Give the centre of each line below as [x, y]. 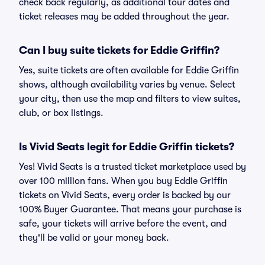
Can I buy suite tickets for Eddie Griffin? [119, 50]
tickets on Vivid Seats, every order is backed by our [125, 195]
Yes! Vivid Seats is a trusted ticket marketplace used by [132, 167]
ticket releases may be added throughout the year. [124, 17]
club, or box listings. [61, 113]
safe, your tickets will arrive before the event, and [123, 224]
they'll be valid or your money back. [94, 238]
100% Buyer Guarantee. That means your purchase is [130, 209]
